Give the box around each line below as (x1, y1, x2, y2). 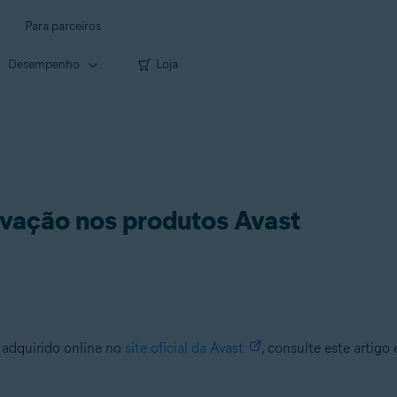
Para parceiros (25, 19, 101, 34)
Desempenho (8, 56, 80, 72)
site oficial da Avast (124, 339, 244, 356)
